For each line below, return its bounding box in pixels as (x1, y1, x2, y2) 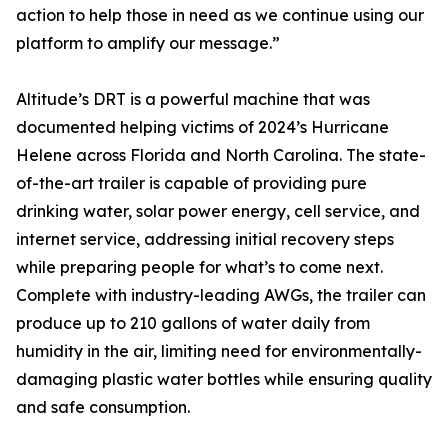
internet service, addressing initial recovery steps (16, 229, 394, 249)
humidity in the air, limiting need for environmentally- (16, 341, 422, 361)
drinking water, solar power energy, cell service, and (16, 201, 420, 221)
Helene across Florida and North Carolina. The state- (16, 145, 426, 165)
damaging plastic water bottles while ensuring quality (16, 369, 432, 389)
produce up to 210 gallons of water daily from (16, 313, 370, 333)
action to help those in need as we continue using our (16, 5, 424, 25)
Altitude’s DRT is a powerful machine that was (16, 89, 370, 109)
